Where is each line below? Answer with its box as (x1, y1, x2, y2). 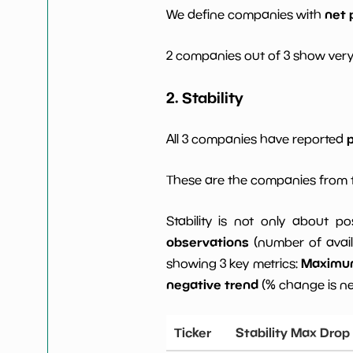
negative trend (165, 277, 258, 293)
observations (165, 234, 249, 251)
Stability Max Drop (235, 325, 350, 341)
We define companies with (165, 7, 325, 22)
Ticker (173, 325, 211, 341)
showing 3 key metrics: (165, 256, 302, 271)
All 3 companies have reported (165, 132, 347, 147)
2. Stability (165, 87, 243, 106)
